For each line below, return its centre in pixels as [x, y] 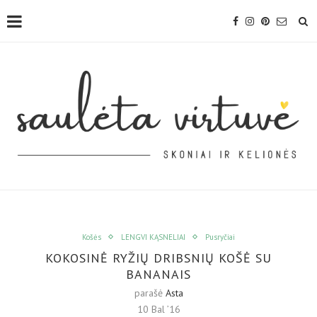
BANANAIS [158, 274]
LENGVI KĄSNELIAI [153, 237]
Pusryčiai [220, 237]
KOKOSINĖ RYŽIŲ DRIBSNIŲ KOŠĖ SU [158, 258]
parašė [150, 293]
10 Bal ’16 [158, 309]
